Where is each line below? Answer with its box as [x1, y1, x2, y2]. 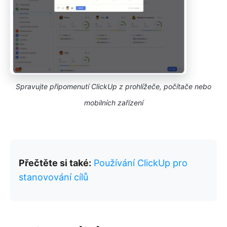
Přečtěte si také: [19, 158, 91, 169]
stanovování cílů [19, 172, 88, 183]
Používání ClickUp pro [94, 158, 187, 169]
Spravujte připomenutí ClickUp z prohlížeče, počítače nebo [16, 82, 211, 91]
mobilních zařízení [84, 98, 143, 107]
